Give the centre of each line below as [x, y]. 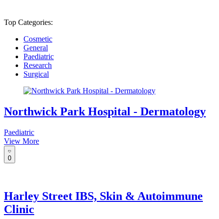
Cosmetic [38, 39]
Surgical [36, 74]
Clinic [19, 209]
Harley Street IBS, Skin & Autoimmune [103, 196]
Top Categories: [28, 22]
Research [38, 65]
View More [22, 141]
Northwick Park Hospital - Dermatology [105, 111]
